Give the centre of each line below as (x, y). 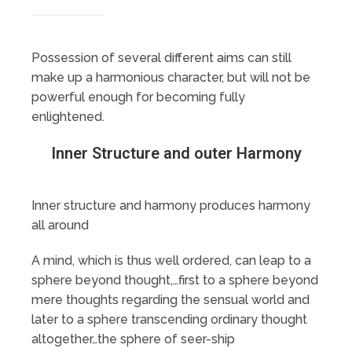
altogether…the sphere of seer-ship (133, 339)
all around (60, 225)
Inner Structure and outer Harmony (176, 153)
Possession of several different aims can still (161, 57)
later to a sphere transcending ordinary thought (169, 319)
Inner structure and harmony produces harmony (171, 205)
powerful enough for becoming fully (138, 97)
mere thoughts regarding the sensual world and (170, 299)
